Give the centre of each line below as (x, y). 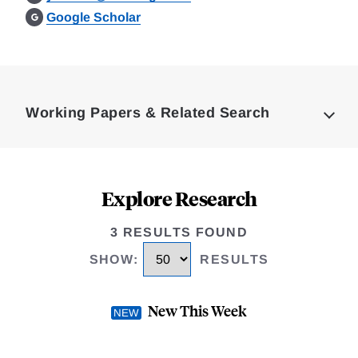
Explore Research (179, 198)
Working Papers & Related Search (148, 113)
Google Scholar (94, 17)
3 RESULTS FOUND (179, 232)
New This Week (197, 311)
